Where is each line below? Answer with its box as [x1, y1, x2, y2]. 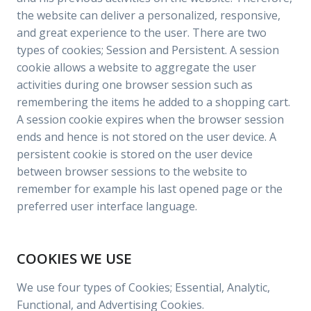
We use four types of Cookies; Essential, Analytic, [17, 280, 270, 295]
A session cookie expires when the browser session [17, 112, 284, 127]
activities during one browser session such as [17, 77, 253, 92]
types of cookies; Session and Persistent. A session [17, 42, 279, 58]
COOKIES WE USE [17, 249, 132, 268]
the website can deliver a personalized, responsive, [17, 8, 280, 23]
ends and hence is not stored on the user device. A [17, 129, 276, 144]
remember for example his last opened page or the [17, 181, 283, 196]
